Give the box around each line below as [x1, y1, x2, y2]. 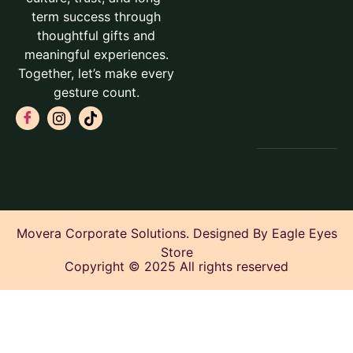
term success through [32, 9, 161, 25]
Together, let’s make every [18, 65, 174, 82]
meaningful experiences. [24, 46, 169, 63]
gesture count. [53, 84, 139, 101]
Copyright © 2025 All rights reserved [65, 258, 288, 275]
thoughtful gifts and [37, 28, 155, 44]
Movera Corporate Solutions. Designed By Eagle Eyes [16, 225, 337, 241]
